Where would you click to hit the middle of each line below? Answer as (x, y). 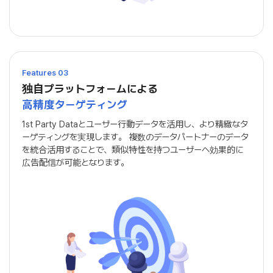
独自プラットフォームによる (90, 88)
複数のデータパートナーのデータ (187, 136)
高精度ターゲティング (75, 104)
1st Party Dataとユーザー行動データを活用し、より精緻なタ (135, 124)
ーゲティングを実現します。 (74, 136)
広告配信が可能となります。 (75, 162)
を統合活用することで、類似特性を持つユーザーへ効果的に (133, 149)
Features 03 (45, 73)
